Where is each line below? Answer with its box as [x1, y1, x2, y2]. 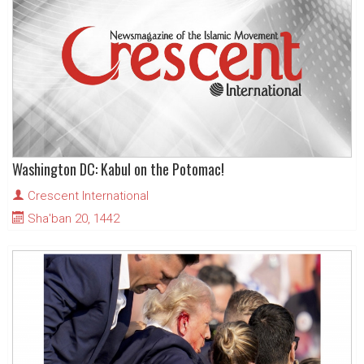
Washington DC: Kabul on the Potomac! [12, 158, 224, 180]
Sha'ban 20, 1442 [24, 211, 119, 227]
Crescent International [28, 188, 149, 204]
